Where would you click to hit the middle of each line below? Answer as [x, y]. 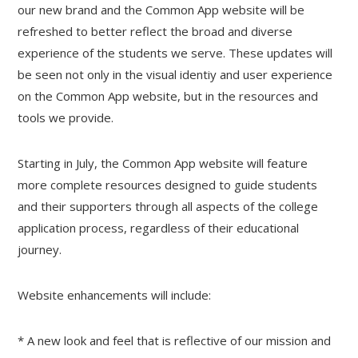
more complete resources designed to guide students [168, 185]
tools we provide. [66, 118]
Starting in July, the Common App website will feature [163, 163]
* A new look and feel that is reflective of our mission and [175, 341]
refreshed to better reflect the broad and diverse [155, 32]
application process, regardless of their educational [159, 228]
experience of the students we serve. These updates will [175, 53]
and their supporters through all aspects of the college [168, 207]
